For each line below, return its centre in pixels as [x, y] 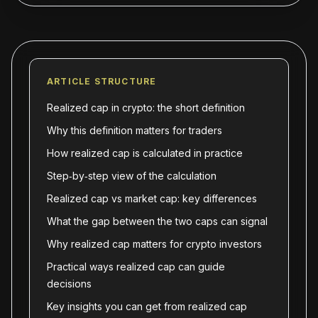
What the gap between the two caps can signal [157, 221]
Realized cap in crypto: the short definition [146, 108]
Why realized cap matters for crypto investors [154, 244]
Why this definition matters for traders [135, 130]
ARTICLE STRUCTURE [102, 81]
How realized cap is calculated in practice [145, 153]
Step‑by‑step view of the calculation [132, 176]
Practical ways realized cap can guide [136, 267]
